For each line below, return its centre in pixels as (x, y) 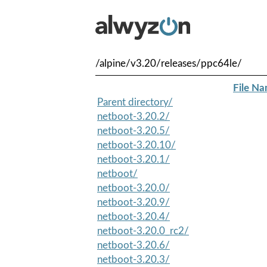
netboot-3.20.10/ (136, 145)
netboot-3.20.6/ (133, 245)
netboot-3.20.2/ (133, 116)
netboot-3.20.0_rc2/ (143, 231)
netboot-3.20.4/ (133, 216)
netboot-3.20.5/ (133, 131)
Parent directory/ (135, 102)
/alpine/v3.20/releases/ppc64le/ (169, 63)
